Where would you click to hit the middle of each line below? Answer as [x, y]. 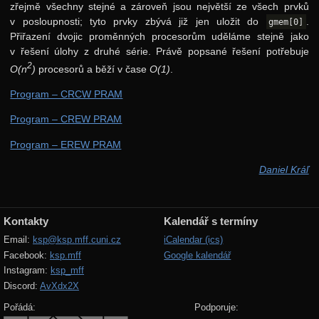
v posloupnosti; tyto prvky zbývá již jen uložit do [138, 21]
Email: [18, 240]
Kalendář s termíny [211, 221]
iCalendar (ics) [194, 240]
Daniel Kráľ [284, 170]
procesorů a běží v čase [93, 69]
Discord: [22, 286]
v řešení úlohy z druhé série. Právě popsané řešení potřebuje [159, 51]
